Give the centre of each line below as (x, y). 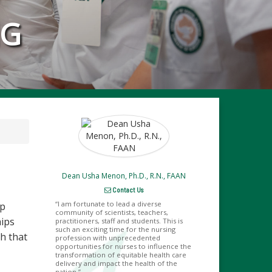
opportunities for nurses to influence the (123, 246)
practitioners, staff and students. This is (119, 221)
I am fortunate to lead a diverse (109, 204)
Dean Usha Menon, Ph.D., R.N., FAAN (124, 176)
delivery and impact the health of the (116, 263)
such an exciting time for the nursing (115, 229)
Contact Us (127, 190)
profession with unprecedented (107, 238)
